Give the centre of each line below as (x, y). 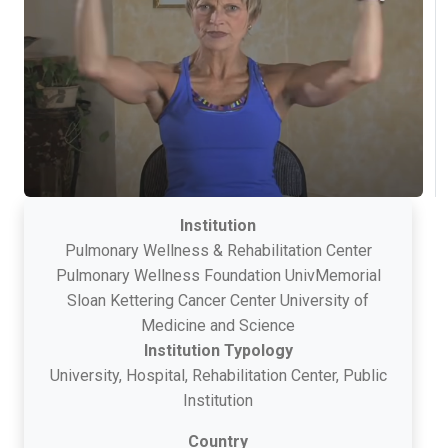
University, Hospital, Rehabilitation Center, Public (218, 375)
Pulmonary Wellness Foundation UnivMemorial (218, 275)
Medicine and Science (218, 325)
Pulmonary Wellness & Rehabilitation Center (218, 250)
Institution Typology (218, 350)
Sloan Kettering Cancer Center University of (218, 300)
